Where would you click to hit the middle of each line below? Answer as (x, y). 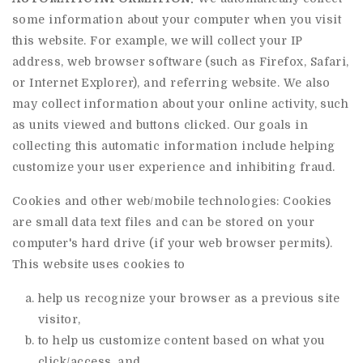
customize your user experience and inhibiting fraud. (174, 167)
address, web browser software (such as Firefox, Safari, (181, 62)
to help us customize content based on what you (181, 340)
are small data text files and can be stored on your (163, 222)
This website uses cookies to (99, 264)
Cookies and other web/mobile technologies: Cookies (172, 201)
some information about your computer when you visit (177, 19)
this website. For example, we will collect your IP (158, 41)
